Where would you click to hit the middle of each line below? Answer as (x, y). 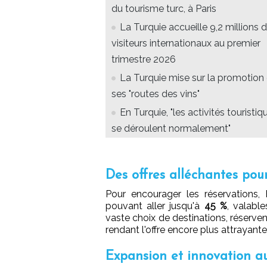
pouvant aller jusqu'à (155, 206)
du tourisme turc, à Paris (164, 8)
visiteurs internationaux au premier (186, 43)
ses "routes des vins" (156, 94)
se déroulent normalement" (171, 128)
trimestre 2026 (144, 59)
